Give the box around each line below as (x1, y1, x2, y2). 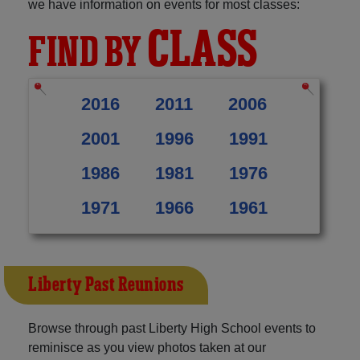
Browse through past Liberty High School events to (28, 321, 316, 335)
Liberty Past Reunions (28, 272, 184, 298)
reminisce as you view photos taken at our (28, 340, 266, 354)
